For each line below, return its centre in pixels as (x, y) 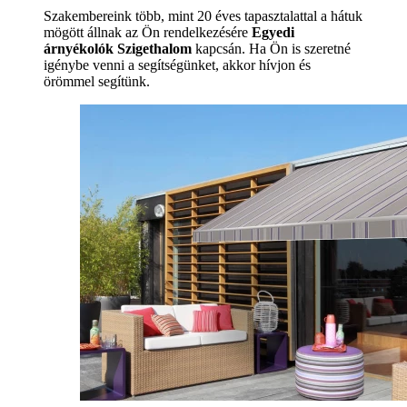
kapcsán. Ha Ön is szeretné (271, 49)
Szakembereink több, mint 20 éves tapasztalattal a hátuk (203, 16)
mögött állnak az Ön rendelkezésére (148, 33)
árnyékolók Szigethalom (118, 49)
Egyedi (273, 33)
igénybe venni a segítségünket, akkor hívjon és (177, 65)
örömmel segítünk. (97, 82)
